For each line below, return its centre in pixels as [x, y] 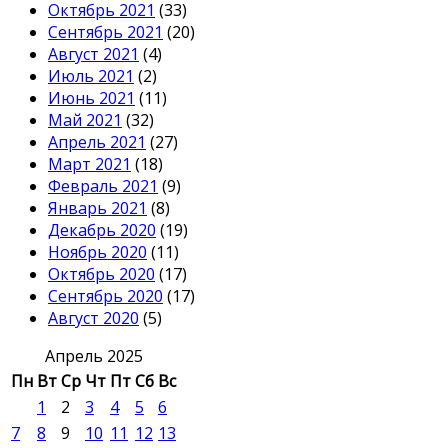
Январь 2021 [97, 208]
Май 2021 [85, 120]
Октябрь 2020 [101, 274]
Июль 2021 [91, 76]
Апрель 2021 [97, 142]
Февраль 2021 [103, 186]
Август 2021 [93, 54]
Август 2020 [93, 318]
